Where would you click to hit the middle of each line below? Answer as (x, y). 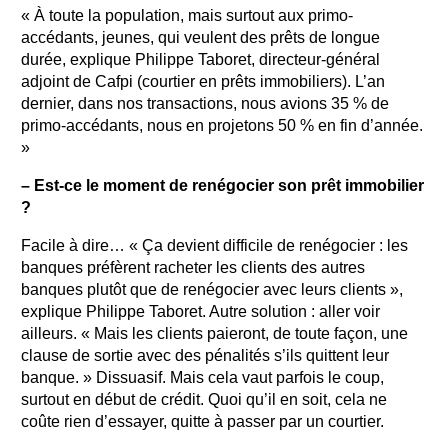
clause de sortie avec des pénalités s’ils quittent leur (205, 355)
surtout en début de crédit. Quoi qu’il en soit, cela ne (204, 399)
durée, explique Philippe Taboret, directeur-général (200, 59)
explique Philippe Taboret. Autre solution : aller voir (200, 311)
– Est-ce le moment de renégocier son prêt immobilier (222, 185)
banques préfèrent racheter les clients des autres (193, 267)
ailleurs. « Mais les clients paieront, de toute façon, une (214, 333)
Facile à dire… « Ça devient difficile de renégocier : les (214, 245)
